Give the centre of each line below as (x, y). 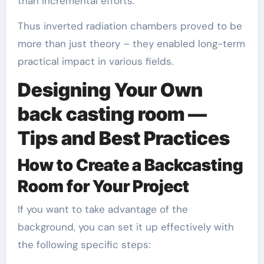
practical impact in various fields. (95, 62)
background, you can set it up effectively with (126, 227)
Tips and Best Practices (123, 138)
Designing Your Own (110, 90)
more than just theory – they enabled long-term (131, 44)
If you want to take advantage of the (103, 209)
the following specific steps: (84, 245)
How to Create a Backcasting (130, 165)
